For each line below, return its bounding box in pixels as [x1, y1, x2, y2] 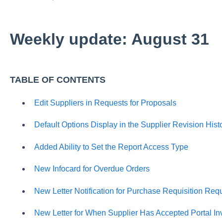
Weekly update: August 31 [9, 30, 209, 48]
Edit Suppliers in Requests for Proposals [34, 99, 176, 108]
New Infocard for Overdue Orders [34, 165, 150, 173]
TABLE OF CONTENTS [9, 74, 106, 85]
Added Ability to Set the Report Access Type [34, 142, 188, 151]
